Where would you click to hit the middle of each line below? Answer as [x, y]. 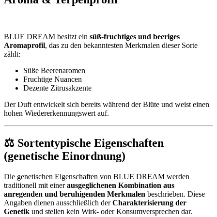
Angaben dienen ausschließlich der [58, 202]
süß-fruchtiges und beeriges [135, 36]
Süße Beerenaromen [54, 70]
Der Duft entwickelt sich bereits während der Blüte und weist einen [107, 104]
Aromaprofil [24, 45]
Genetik [17, 211]
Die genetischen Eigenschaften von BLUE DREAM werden [97, 176]
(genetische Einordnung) [65, 156]
